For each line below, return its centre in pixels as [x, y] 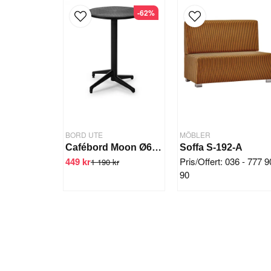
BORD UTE [84, 135]
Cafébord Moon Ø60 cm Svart [157, 148]
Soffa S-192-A [211, 148]
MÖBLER [195, 135]
